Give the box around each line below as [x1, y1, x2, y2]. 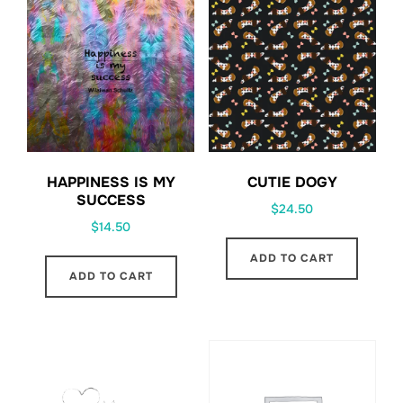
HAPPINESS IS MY [46, 172, 175, 192]
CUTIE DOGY [246, 172, 337, 192]
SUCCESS [76, 190, 146, 210]
